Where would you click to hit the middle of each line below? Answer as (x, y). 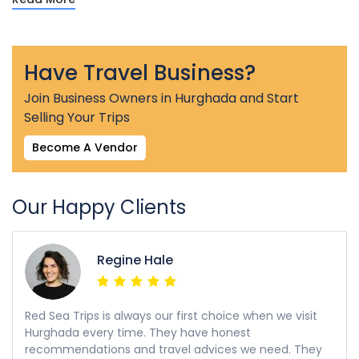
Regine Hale (135, 260)
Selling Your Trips (77, 118)
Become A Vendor (85, 148)
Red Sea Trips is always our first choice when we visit (171, 316)
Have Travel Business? (140, 73)
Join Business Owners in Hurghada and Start (161, 99)
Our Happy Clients (99, 208)
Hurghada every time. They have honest (138, 333)
